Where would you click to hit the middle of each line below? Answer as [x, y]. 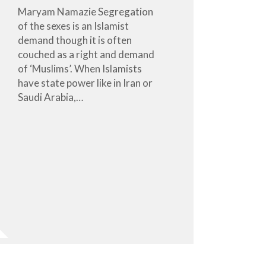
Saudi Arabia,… [51, 97]
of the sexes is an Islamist [74, 26]
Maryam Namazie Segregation [86, 11]
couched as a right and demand [86, 54]
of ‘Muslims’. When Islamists [80, 68]
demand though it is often [75, 40]
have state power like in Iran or [85, 83]
